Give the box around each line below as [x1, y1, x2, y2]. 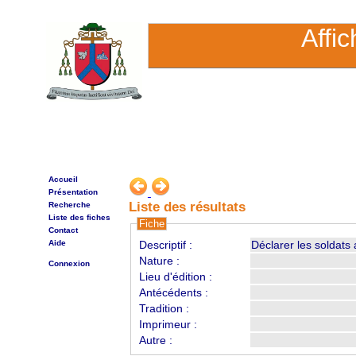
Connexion [48, 259, 90, 268]
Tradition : [139, 302, 190, 315]
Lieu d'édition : [139, 270, 213, 284]
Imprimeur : [139, 318, 198, 331]
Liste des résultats [128, 199, 246, 215]
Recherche [48, 200, 91, 209]
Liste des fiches [48, 213, 110, 222]
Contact [48, 226, 78, 234]
